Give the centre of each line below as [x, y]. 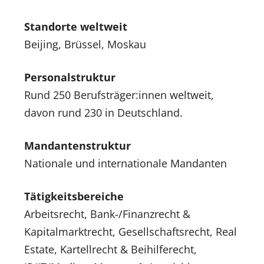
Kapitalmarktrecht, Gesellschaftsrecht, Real [131, 232]
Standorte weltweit [76, 27]
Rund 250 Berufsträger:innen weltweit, [119, 95]
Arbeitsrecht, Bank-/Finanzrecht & [107, 214]
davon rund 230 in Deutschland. [103, 113]
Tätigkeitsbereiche [74, 196]
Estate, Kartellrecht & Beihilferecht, [110, 249]
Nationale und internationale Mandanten [126, 163]
